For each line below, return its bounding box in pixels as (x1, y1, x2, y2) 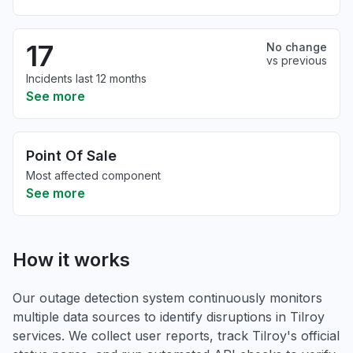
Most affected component (26, 169, 161, 182)
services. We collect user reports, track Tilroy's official (13, 328, 340, 344)
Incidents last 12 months (26, 72, 147, 85)
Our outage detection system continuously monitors (13, 290, 322, 306)
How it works (13, 248, 130, 271)
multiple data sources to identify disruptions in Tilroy (13, 309, 325, 325)
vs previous (266, 54, 327, 67)
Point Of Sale (26, 147, 117, 164)
